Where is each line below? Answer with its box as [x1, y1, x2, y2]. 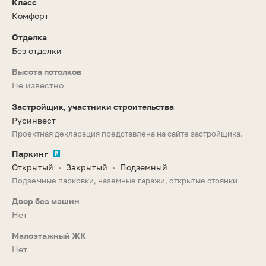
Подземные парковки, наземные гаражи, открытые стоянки [12, 175, 237, 185]
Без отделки [12, 45, 62, 56]
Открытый [12, 161, 53, 172]
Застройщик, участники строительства [12, 101, 174, 112]
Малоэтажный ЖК [12, 230, 86, 240]
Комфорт [12, 10, 49, 21]
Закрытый [66, 161, 107, 172]
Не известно [12, 80, 64, 90]
